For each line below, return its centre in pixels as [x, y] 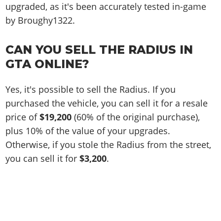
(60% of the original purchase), [136, 117]
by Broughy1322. [40, 20]
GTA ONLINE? [48, 64]
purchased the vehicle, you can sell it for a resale [107, 103]
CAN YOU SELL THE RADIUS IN [99, 49]
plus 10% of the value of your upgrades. [88, 131]
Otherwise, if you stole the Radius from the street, [109, 145]
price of [23, 117]
